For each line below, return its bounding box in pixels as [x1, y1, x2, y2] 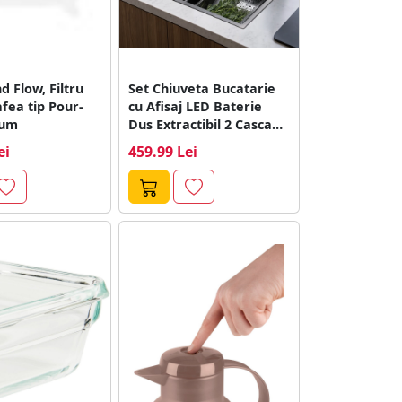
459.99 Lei [128, 141, 198, 162]
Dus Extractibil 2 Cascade [128, 115, 289, 133]
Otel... [128, 133, 167, 151]
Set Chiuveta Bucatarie [128, 79, 276, 97]
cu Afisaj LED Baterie [128, 97, 263, 115]
